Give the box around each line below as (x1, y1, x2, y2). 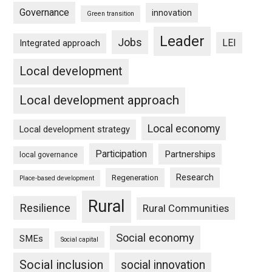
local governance (19, 151, 78, 159)
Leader (160, 33, 205, 50)
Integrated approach (19, 38, 101, 49)
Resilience (19, 202, 71, 214)
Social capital (61, 236, 99, 243)
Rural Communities (143, 203, 229, 214)
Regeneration (112, 173, 159, 182)
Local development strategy (19, 124, 131, 135)
